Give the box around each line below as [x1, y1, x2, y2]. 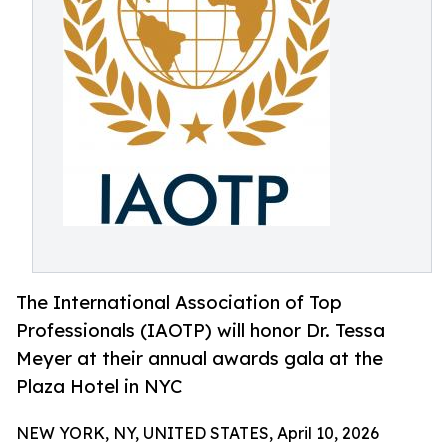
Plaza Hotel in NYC [16, 375, 182, 398]
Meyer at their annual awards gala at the [16, 347, 383, 370]
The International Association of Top [16, 291, 342, 314]
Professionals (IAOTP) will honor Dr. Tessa [16, 319, 385, 342]
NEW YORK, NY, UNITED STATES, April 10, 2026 [16, 423, 379, 444]
